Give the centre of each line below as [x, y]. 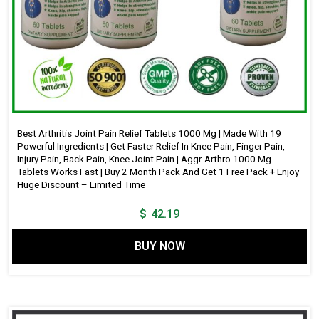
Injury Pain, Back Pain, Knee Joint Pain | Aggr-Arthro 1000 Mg [144, 159]
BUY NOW [159, 247]
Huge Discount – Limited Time [81, 185]
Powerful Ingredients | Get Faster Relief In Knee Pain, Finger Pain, [151, 146]
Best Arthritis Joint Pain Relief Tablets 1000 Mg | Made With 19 [149, 134]
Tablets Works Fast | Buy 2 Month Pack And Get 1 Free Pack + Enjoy [158, 172]
